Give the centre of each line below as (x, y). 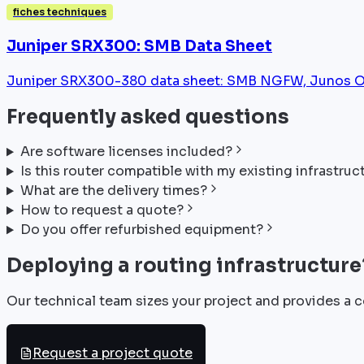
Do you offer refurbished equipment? (141, 230)
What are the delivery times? (113, 191)
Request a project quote (113, 353)
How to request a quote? (102, 210)
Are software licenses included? (126, 152)
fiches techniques (60, 12)
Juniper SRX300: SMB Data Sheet (139, 45)
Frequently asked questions (148, 117)
